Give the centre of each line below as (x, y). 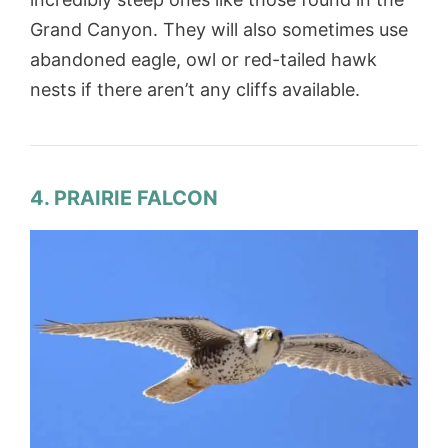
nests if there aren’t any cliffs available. (197, 89)
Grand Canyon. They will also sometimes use (219, 29)
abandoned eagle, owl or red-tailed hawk (203, 59)
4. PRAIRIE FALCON (124, 197)
